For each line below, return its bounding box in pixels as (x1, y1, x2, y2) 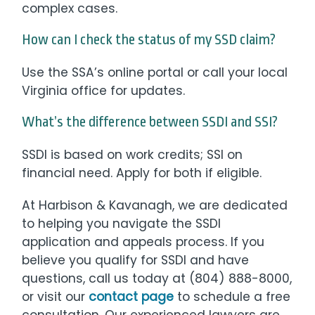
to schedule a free (174, 288, 291, 305)
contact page (89, 288, 174, 305)
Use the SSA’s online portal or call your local (22, 63, 288, 81)
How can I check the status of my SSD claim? (22, 32, 276, 49)
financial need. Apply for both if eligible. (22, 164, 262, 181)
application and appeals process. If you (22, 233, 265, 250)
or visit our (22, 288, 89, 305)
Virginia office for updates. (22, 82, 186, 99)
